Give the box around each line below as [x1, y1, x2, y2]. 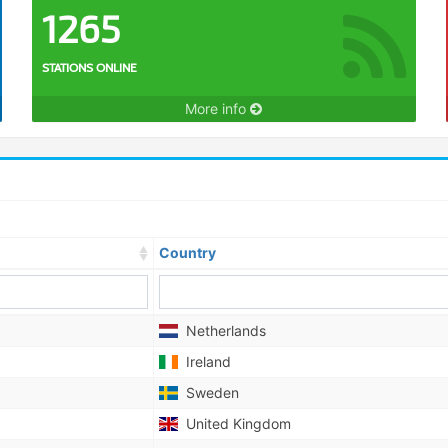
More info [185, 100, 251, 117]
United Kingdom [177, 415, 291, 432]
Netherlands [177, 322, 266, 339]
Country [159, 244, 216, 261]
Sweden [177, 384, 239, 401]
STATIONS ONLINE [42, 60, 138, 75]
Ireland [177, 353, 231, 370]
